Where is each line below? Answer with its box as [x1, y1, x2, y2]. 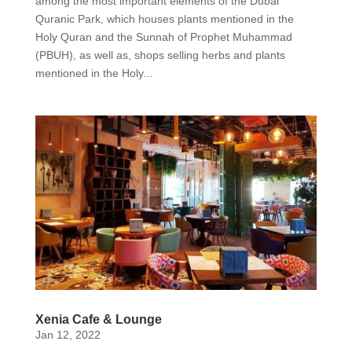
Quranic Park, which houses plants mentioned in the [35, 12, 294, 25]
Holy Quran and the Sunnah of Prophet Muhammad [35, 30, 292, 43]
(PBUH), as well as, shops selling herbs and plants [35, 48, 285, 61]
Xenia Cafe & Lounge [35, 313, 162, 327]
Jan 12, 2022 [35, 328, 101, 342]
